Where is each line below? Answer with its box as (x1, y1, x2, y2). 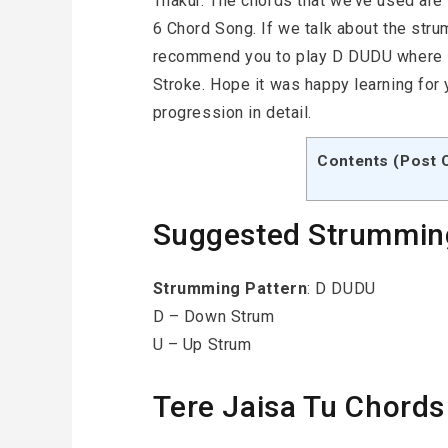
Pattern (245, 279, 308, 298)
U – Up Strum (152, 335, 252, 354)
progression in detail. (152, 103, 312, 122)
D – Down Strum (152, 307, 275, 326)
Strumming (152, 279, 241, 298)
